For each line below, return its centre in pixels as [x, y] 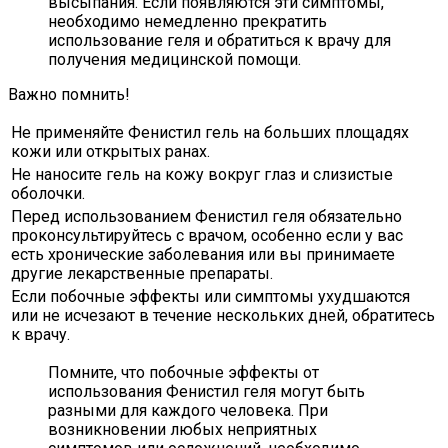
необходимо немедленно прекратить [187, 22]
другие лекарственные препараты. [142, 274]
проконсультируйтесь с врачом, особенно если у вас [207, 236]
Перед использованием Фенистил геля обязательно [206, 217]
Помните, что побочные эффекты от [183, 373]
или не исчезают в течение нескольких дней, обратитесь [223, 316]
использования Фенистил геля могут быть [206, 392]
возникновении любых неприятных [182, 430]
